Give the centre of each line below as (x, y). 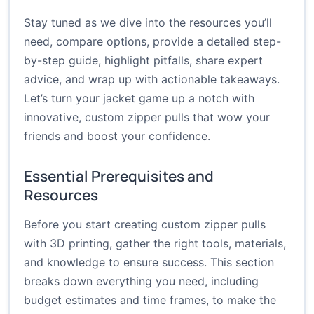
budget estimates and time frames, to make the (150, 300)
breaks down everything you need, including (141, 281)
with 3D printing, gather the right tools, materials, (155, 244)
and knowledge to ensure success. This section (149, 262)
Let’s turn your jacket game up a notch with (139, 98)
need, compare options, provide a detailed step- (152, 42)
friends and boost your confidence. (117, 136)
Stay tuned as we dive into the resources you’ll (148, 23)
